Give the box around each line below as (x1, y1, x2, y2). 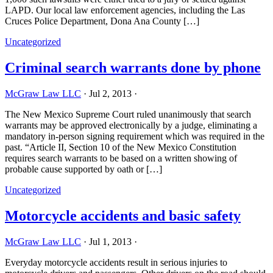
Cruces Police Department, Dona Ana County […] (5, 16, 199, 27)
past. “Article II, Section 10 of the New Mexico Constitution (5, 142, 236, 153)
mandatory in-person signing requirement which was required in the (5, 131, 264, 142)
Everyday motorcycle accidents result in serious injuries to (5, 257, 227, 268)
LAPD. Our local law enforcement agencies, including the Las (5, 5, 245, 16)
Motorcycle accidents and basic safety (5, 208, 241, 224)
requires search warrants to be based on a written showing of (5, 153, 237, 164)
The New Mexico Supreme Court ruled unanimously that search (5, 109, 251, 120)
